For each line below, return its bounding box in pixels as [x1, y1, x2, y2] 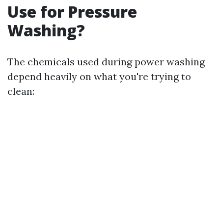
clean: [7, 85, 34, 97]
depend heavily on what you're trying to [7, 70, 191, 82]
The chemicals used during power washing [7, 55, 205, 68]
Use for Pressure [7, 1, 137, 22]
